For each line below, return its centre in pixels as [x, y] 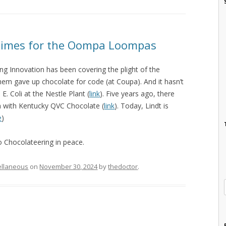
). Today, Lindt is [142, 105]
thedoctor [123, 166]
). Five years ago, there [137, 93]
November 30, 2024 [69, 166]
